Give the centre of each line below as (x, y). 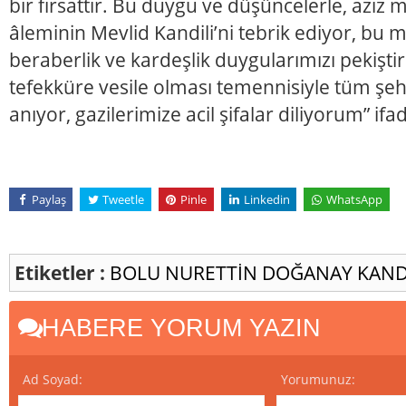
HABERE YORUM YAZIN (178, 327)
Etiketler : (60, 272)
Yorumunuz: (318, 379)
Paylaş (48, 199)
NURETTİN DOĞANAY (261, 272)
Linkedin (266, 199)
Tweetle (123, 199)
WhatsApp (354, 199)
